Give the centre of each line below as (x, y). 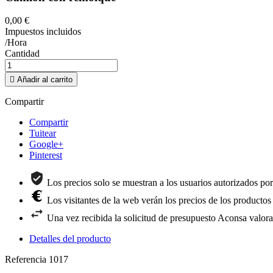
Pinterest (46, 155)
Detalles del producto (70, 239)
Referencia (27, 260)
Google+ (46, 144)
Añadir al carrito (45, 80)
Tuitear (43, 133)
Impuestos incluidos (43, 32)
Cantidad (22, 54)
